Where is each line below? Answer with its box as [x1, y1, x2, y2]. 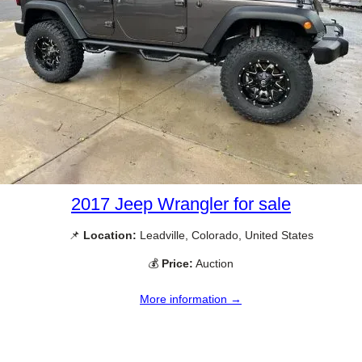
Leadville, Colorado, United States [136, 228, 314, 242]
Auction [193, 256, 234, 270]
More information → [140, 293, 242, 305]
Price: [162, 256, 193, 270]
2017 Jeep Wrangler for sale [71, 193, 291, 214]
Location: [82, 228, 137, 242]
